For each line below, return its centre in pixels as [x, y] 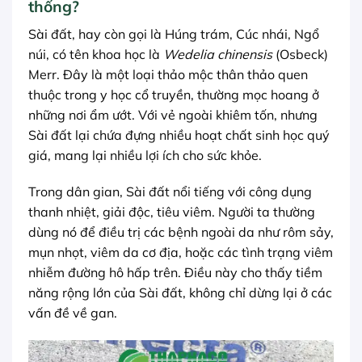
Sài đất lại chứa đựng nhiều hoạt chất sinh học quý [179, 135]
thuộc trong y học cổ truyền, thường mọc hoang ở [174, 94]
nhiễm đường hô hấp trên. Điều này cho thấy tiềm [175, 273]
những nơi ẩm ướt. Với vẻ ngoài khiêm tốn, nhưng [173, 114]
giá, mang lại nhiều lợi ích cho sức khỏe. [145, 155]
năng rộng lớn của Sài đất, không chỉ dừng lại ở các [180, 293]
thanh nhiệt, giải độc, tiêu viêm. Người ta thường [172, 212]
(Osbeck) [300, 54]
